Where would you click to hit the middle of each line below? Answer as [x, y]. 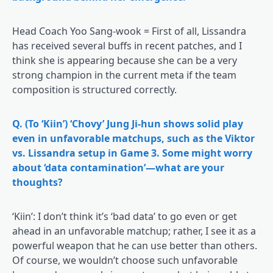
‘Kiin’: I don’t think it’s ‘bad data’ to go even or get [125, 216]
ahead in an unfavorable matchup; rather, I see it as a [134, 231]
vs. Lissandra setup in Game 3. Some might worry [132, 153]
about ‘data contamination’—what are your [118, 167]
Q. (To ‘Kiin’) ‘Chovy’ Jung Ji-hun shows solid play [128, 123]
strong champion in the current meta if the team [124, 75]
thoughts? [37, 182]
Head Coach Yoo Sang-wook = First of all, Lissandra [129, 31]
